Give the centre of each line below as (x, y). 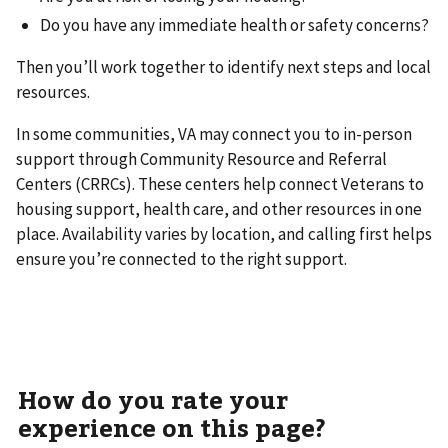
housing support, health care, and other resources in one (219, 209)
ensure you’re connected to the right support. (181, 259)
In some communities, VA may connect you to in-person (214, 134)
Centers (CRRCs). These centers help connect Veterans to (220, 184)
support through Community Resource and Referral (201, 159)
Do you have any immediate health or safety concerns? (234, 25)
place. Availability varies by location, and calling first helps (224, 234)
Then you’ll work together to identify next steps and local (223, 67)
